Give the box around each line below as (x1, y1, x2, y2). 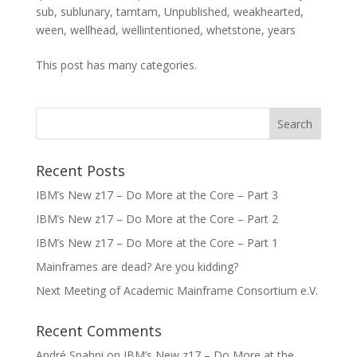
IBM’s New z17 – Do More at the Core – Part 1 (35, 235, 278, 250)
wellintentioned (121, 22, 200, 37)
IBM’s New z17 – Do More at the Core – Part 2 (35, 211, 278, 226)
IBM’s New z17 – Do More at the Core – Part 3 (35, 187, 278, 202)
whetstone (206, 22, 261, 37)
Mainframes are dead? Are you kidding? (35, 259, 238, 274)
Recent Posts (35, 161, 125, 180)
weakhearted (233, 4, 300, 19)
